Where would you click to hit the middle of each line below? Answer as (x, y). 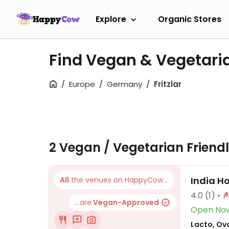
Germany (124, 84)
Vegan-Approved (125, 202)
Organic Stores (190, 19)
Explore (111, 19)
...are (83, 202)
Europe (82, 84)
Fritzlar (168, 84)
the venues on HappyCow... (118, 180)
